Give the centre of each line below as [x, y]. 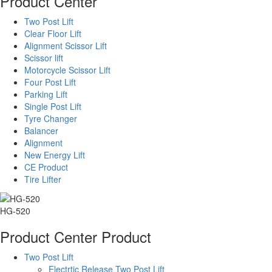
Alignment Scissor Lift [66, 45]
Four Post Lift [50, 82]
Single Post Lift [53, 106]
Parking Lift [46, 94]
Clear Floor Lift [53, 33]
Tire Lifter [43, 179]
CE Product [46, 167]
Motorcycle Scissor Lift [67, 70]
